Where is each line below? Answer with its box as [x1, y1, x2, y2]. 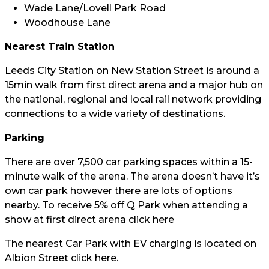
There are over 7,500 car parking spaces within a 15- [5, 156, 253, 168]
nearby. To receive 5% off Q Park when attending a [5, 199, 248, 211]
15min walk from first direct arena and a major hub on [5, 79, 263, 91]
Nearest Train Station [5, 41, 115, 52]
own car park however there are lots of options [5, 185, 232, 196]
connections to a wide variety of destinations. [5, 108, 225, 119]
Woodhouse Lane [24, 17, 110, 28]
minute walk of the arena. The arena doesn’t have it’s [5, 171, 260, 182]
